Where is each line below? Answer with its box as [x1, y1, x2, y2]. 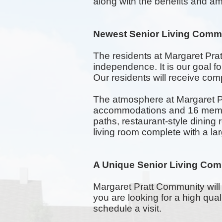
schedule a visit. [93, 203, 162, 214]
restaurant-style [122, 116, 188, 126]
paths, [93, 116, 122, 126]
